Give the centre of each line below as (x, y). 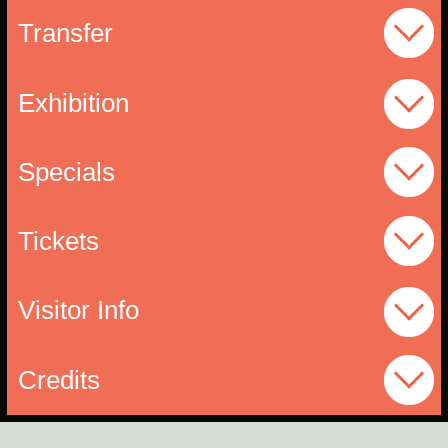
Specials (66, 171)
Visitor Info (78, 310)
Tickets (58, 241)
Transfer (65, 33)
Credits (58, 379)
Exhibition (73, 102)
